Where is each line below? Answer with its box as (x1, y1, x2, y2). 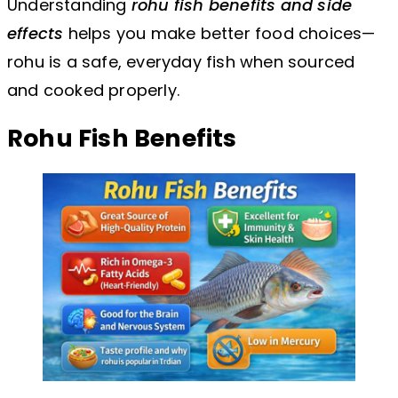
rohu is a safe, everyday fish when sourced (7, 50, 355, 73)
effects (7, 21, 64, 44)
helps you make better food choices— (63, 21, 376, 44)
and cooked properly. (7, 78, 179, 101)
